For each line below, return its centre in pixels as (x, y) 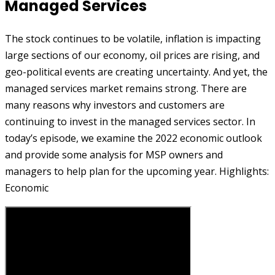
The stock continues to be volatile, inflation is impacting (133, 38)
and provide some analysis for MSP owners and (114, 154)
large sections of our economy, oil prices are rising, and (132, 55)
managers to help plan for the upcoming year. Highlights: (137, 171)
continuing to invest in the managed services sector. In (130, 121)
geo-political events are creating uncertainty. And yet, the (136, 72)
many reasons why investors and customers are (115, 105)
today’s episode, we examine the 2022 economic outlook (134, 138)
